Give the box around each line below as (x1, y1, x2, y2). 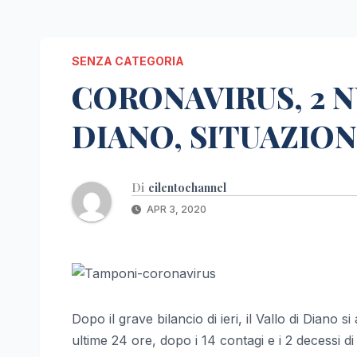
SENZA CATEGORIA (72, 54, 184, 69)
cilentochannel (148, 180, 226, 196)
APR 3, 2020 (144, 203, 206, 216)
